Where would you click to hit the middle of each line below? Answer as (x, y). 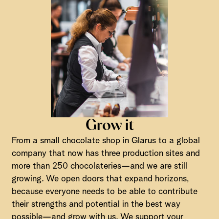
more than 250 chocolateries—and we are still (99, 166)
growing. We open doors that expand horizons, (100, 179)
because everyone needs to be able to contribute (105, 192)
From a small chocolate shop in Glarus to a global (106, 141)
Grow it (109, 126)
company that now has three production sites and (106, 153)
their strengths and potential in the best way (96, 204)
